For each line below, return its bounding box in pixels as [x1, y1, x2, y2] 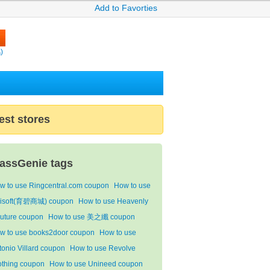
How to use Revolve [70, 244, 136, 253]
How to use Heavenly [78, 197, 148, 206]
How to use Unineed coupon [49, 260, 143, 268]
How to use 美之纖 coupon [48, 213, 135, 221]
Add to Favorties [95, 4, 157, 13]
